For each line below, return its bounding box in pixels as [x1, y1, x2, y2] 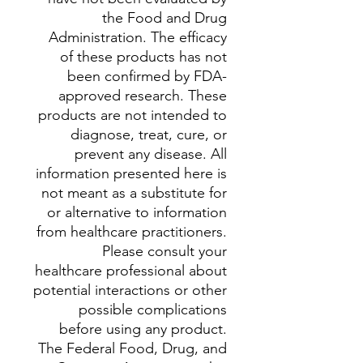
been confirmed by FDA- [67, 67, 227, 85]
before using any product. [59, 320, 227, 338]
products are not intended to [38, 106, 227, 124]
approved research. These [58, 87, 227, 105]
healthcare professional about [35, 262, 227, 280]
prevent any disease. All [75, 145, 227, 163]
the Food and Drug [102, 9, 227, 27]
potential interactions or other [33, 281, 227, 299]
